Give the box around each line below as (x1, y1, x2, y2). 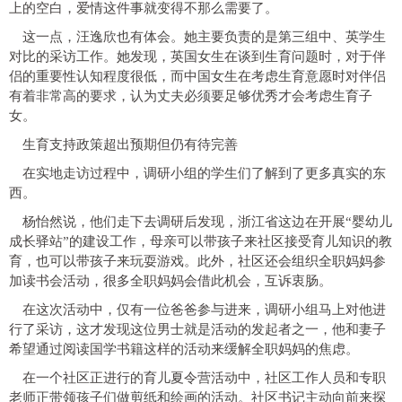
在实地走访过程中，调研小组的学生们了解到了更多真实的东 (22, 165, 386, 180)
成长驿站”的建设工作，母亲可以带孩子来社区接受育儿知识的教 (9, 233, 392, 249)
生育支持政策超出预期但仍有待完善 (22, 136, 238, 152)
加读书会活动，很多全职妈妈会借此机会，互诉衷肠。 (9, 273, 332, 288)
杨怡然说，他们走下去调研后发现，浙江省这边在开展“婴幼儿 (22, 214, 392, 229)
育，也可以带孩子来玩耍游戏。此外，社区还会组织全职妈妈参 (9, 253, 386, 268)
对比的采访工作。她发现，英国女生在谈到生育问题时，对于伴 (9, 48, 386, 64)
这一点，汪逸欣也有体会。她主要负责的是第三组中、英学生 (22, 29, 386, 44)
